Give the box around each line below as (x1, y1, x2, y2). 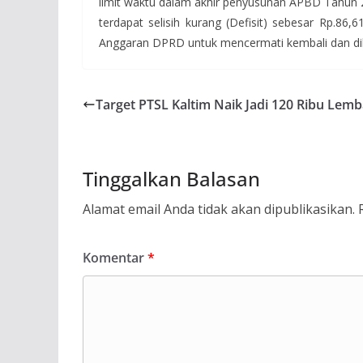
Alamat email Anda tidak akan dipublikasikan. (83, 200, 355, 219)
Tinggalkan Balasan (83, 165, 260, 193)
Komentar (83, 249, 147, 267)
